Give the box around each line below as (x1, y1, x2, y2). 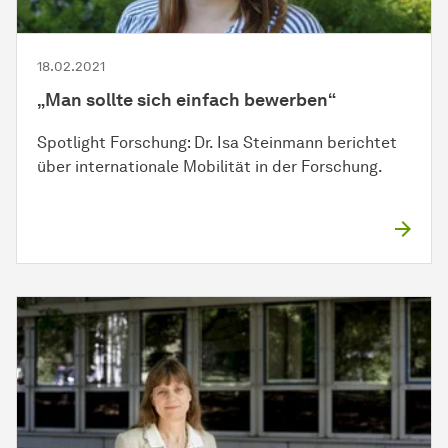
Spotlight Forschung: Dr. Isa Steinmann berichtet (37, 133, 397, 153)
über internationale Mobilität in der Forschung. (37, 157, 383, 177)
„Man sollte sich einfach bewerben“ (37, 89, 336, 112)
